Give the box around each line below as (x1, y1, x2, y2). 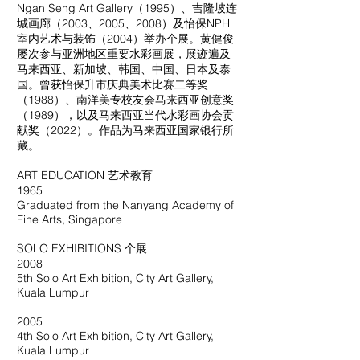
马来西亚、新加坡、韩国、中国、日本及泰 (17, 62, 231, 76)
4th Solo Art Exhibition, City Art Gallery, (17, 329, 214, 343)
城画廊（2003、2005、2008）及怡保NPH (17, 16, 230, 31)
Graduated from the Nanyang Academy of (17, 198, 234, 212)
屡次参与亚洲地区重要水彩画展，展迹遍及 (17, 47, 231, 61)
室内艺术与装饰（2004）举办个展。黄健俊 (17, 31, 234, 46)
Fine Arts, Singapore (17, 212, 122, 227)
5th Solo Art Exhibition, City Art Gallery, (17, 271, 214, 285)
